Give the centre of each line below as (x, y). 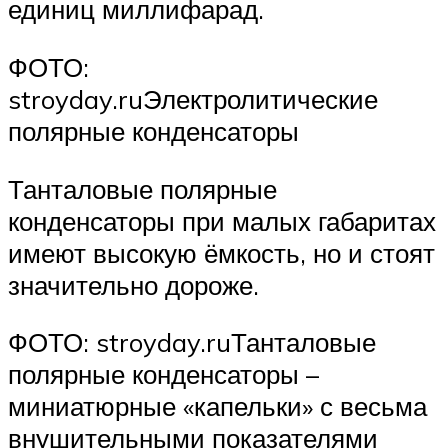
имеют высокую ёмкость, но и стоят (221, 252)
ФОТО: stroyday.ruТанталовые (192, 342)
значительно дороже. (133, 284)
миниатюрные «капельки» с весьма (217, 406)
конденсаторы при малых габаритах (222, 220)
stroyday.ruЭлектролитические (193, 99)
